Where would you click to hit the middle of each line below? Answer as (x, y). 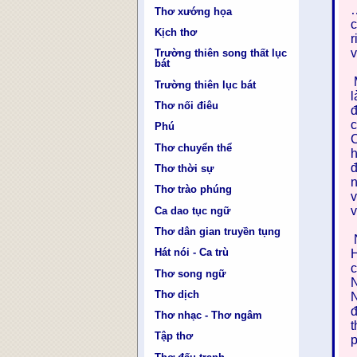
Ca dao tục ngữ (193, 210)
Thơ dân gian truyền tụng (218, 231)
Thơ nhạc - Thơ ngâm (209, 316)
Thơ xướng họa (194, 11)
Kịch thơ (176, 33)
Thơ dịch (177, 294)
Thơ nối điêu (187, 106)
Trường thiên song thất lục (221, 53)
